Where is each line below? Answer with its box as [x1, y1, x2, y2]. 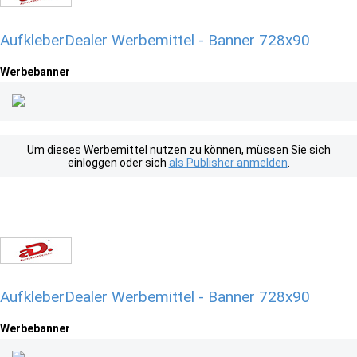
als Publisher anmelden [168, 156, 288, 169]
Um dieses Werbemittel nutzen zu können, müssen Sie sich [26, 143, 331, 156]
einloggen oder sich [67, 156, 169, 169]
